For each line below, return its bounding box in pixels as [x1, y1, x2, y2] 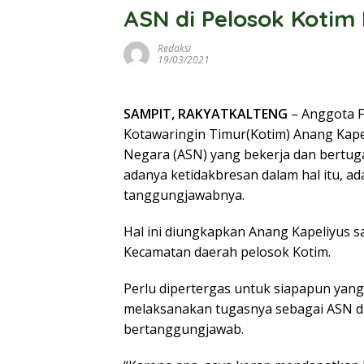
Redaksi [158, 41, 191, 55]
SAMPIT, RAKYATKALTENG [123, 105, 288, 123]
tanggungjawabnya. [123, 186, 245, 204]
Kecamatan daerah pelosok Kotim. [123, 243, 331, 261]
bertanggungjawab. [123, 320, 244, 338]
